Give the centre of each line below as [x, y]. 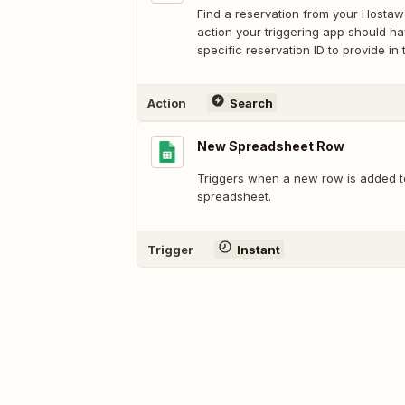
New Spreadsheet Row [271, 146]
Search [251, 103]
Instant [258, 249]
